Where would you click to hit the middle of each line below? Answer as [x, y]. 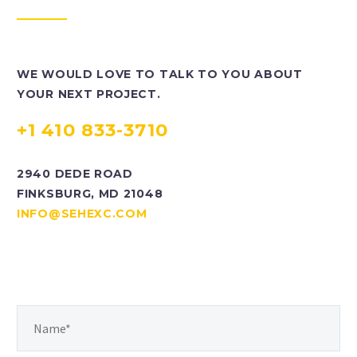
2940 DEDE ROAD [75, 173]
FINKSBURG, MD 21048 [90, 193]
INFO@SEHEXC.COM [82, 213]
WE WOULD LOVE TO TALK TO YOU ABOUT [160, 74]
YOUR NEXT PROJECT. [89, 94]
